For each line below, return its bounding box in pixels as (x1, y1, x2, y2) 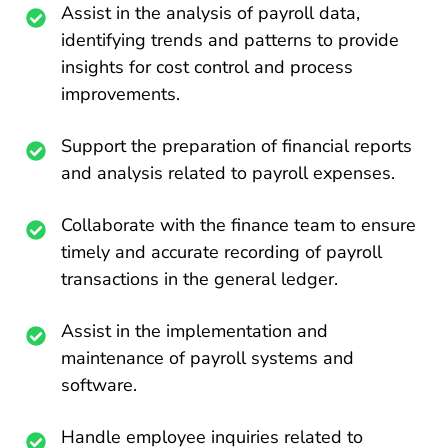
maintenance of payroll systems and (61, 346, 355, 370)
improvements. (61, 82, 181, 106)
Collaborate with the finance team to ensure (61, 213, 417, 237)
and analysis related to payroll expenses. (61, 161, 396, 185)
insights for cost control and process (61, 55, 354, 79)
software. (61, 373, 138, 397)
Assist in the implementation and (61, 319, 329, 343)
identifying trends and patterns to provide (61, 28, 400, 52)
